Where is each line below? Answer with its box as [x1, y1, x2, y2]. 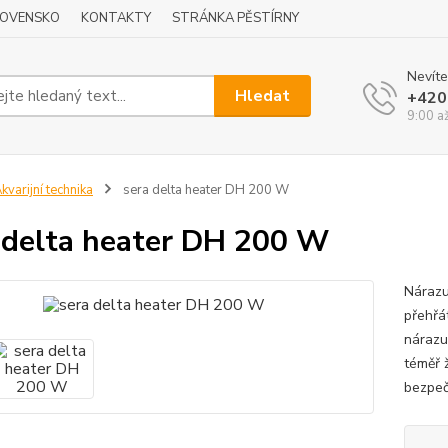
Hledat [235, 84, 291, 107]
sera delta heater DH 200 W [119, 181, 289, 199]
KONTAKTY [81, 9, 151, 27]
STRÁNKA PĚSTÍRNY [172, 9, 299, 27]
